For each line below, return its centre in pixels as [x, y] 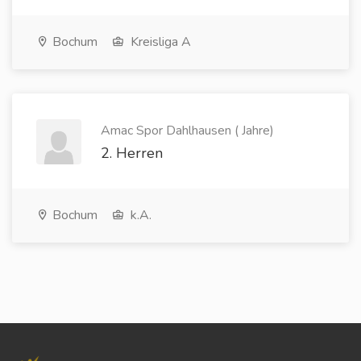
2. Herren [132, 153]
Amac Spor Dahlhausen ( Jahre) [187, 131]
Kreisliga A [159, 42]
